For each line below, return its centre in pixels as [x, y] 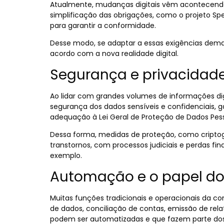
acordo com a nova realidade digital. [114, 54]
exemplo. [66, 156]
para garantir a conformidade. [104, 26]
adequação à [74, 117]
